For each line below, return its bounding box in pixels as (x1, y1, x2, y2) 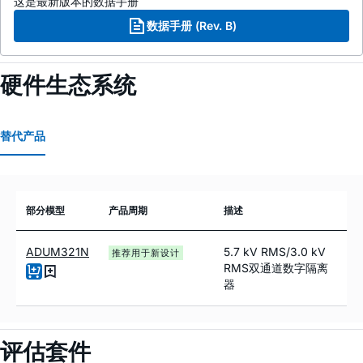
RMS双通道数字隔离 (224, 260, 328, 275)
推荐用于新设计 (112, 246, 180, 258)
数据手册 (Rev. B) (146, 19, 237, 33)
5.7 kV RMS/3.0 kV (224, 244, 326, 258)
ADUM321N (26, 244, 89, 258)
